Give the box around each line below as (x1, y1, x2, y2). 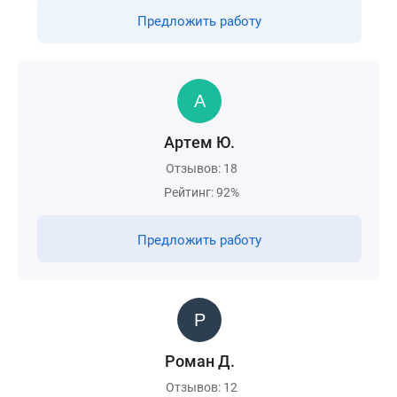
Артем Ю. (164, 133, 235, 152)
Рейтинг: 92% (164, 185, 239, 199)
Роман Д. (164, 352, 235, 370)
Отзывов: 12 (166, 380, 237, 394)
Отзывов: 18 (166, 161, 237, 175)
